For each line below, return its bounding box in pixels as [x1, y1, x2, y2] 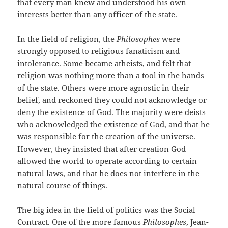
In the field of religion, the [17, 34, 117, 44]
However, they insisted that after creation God [17, 144, 186, 154]
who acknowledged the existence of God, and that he [17, 119, 210, 130]
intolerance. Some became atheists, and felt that [17, 58, 191, 69]
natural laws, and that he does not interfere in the [17, 168, 200, 179]
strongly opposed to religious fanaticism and [17, 46, 180, 56]
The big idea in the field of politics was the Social [17, 205, 196, 215]
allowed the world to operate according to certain [17, 156, 197, 166]
